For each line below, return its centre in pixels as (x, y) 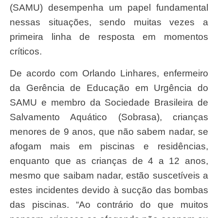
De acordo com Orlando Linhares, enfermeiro (13, 73)
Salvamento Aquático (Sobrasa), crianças (109, 117)
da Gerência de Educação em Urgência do (109, 88)
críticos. (26, 52)
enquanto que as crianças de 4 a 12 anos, (109, 161)
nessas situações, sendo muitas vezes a (109, 22)
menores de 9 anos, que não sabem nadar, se (109, 131)
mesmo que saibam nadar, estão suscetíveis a (109, 175)
